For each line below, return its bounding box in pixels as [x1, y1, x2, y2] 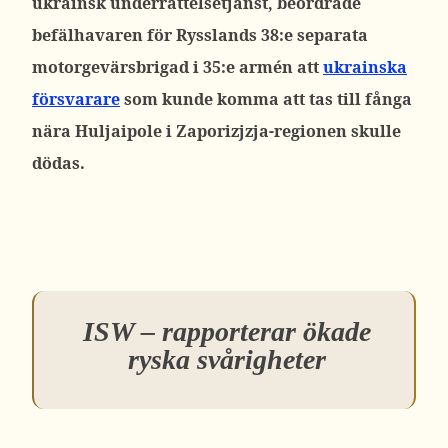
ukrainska [323, 56, 407, 78]
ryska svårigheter [127, 344, 326, 375]
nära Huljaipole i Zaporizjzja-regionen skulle [32, 120, 401, 142]
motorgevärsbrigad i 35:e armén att [32, 56, 323, 78]
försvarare [32, 88, 120, 110]
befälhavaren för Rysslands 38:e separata [32, 24, 368, 46]
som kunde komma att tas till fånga [120, 88, 412, 110]
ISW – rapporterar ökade [82, 316, 371, 347]
